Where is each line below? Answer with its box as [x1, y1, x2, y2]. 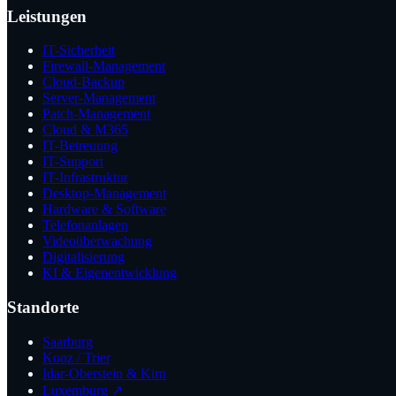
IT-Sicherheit [42, 42, 115, 58]
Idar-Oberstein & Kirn [42, 365, 166, 381]
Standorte [7, 297, 79, 316]
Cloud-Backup [42, 74, 125, 90]
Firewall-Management [42, 58, 165, 74]
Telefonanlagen [42, 217, 128, 233]
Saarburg [42, 333, 93, 349]
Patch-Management [42, 106, 150, 122]
